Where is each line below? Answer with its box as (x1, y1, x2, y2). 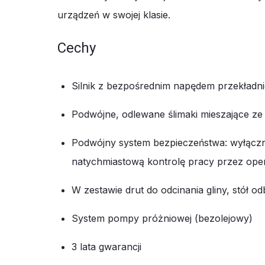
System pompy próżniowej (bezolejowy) (72, 212, 253, 224)
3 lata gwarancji (72, 240, 141, 253)
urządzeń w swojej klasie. (57, 8, 170, 21)
